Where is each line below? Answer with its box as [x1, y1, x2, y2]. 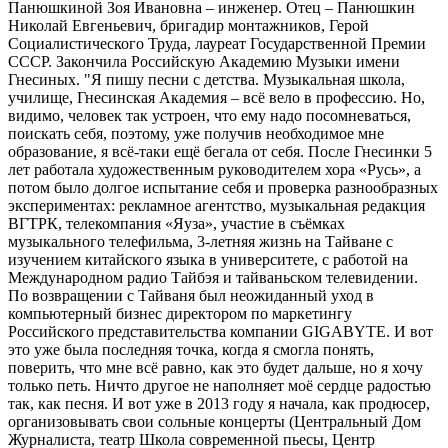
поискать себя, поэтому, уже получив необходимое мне [8, 124, 384, 142]
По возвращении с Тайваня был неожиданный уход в [8, 286, 374, 304]
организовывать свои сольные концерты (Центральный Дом [8, 412, 421, 430]
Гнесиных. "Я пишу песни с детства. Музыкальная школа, [8, 70, 405, 88]
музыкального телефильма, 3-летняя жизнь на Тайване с [8, 232, 393, 250]
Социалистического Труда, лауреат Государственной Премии [8, 34, 426, 52]
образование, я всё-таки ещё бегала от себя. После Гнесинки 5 [8, 142, 432, 160]
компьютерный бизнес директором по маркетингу [8, 304, 352, 322]
